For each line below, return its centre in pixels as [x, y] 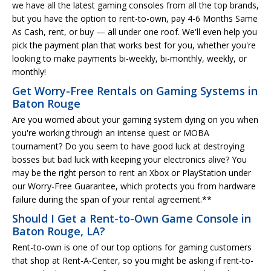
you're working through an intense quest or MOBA [111, 132]
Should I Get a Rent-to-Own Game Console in [132, 218]
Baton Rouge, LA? [59, 231]
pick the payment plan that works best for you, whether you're [134, 45]
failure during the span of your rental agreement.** [112, 199]
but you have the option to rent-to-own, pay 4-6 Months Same [135, 18]
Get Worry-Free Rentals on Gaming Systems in [135, 90]
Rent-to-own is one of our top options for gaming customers [132, 247]
